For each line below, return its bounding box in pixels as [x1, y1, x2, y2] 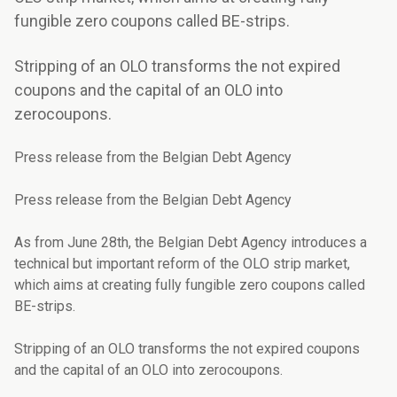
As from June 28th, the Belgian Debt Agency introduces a [14, 234, 367, 252]
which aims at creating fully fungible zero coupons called [14, 276, 365, 294]
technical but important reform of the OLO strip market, [14, 255, 350, 273]
